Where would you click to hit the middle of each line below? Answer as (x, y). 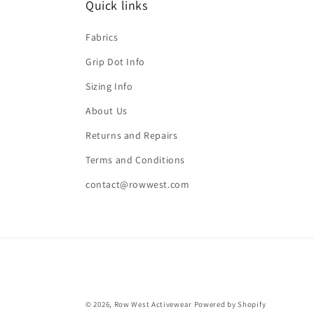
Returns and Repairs (132, 135)
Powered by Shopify (230, 304)
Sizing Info (109, 86)
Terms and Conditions (135, 160)
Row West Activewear (153, 304)
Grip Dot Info (115, 62)
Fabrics (102, 37)
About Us (107, 111)
